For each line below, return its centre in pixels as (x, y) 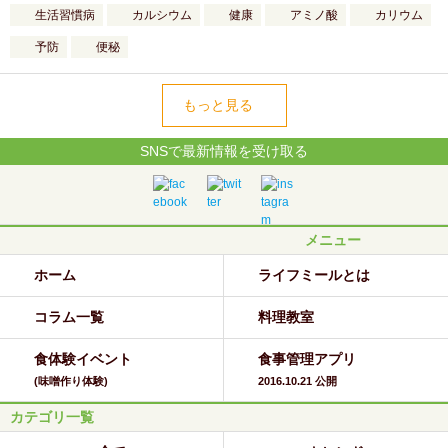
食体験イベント (83, 359)
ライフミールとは (314, 275)
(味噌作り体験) (71, 381)
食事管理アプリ (307, 359)
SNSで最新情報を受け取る (224, 151)
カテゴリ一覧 (52, 417)
